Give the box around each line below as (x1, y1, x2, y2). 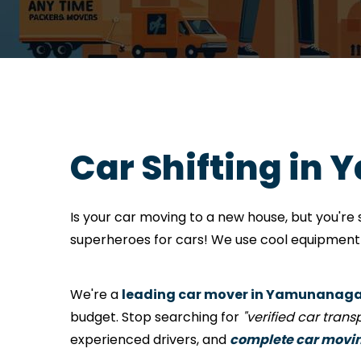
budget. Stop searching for (70, 308, 243, 326)
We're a (70, 285, 122, 304)
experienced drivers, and (70, 330, 230, 349)
